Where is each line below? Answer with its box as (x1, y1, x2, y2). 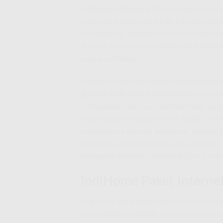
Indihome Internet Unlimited (81, 152, 182, 160)
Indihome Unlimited (81, 4, 151, 13)
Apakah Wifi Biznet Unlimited (81, 90, 187, 98)
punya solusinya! (81, 54, 138, 63)
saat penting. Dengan (81, 29, 156, 38)
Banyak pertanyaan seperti (81, 77, 175, 86)
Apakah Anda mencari (81, 42, 159, 50)
